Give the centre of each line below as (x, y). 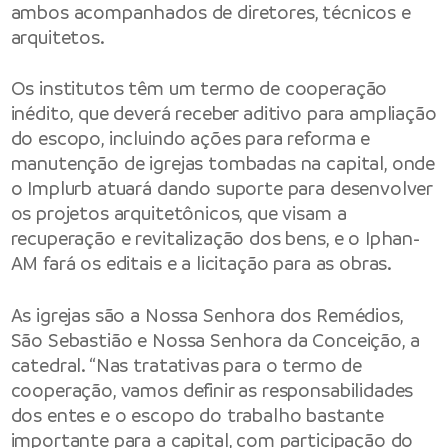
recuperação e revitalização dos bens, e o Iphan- (215, 239)
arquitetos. (57, 38)
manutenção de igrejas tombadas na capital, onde (223, 164)
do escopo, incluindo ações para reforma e (190, 139)
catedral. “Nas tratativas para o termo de (186, 365)
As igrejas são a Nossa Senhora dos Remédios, (206, 315)
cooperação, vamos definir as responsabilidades (212, 390)
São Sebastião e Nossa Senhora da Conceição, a (215, 340)
